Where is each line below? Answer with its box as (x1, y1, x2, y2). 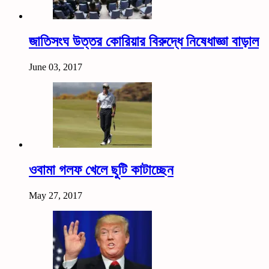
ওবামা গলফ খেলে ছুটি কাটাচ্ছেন (29, 162, 174, 178)
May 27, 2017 (29, 190, 82, 201)
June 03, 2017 (29, 62, 82, 73)
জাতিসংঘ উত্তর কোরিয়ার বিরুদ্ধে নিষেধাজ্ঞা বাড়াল (29, 34, 259, 50)
